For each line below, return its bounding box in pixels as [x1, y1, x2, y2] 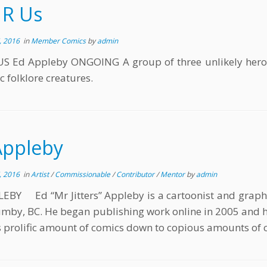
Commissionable [55, 169, 112, 179]
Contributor [116, 169, 156, 179]
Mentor [160, 169, 187, 179]
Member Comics [31, 36, 88, 46]
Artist [31, 169, 51, 179]
